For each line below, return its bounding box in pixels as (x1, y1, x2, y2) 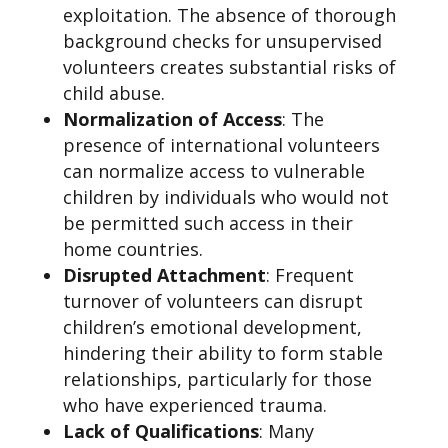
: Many (258, 419, 314, 443)
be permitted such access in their (62, 211, 353, 235)
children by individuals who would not (62, 185, 389, 209)
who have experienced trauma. (62, 393, 327, 417)
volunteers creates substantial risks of (62, 55, 396, 79)
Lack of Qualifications (62, 419, 259, 443)
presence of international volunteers (62, 133, 380, 157)
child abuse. (62, 81, 165, 105)
